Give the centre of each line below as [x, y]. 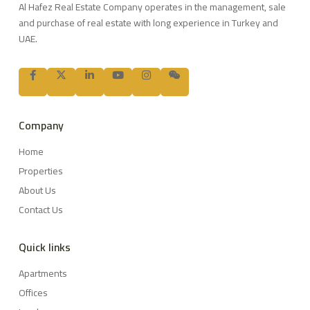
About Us [37, 191]
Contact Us [41, 210]
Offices [33, 293]
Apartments [43, 274]
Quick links [45, 247]
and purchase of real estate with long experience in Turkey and [148, 23]
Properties [41, 171]
